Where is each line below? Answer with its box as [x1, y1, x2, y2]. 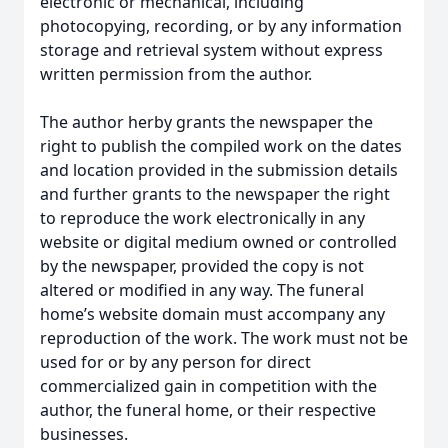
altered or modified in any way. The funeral [40, 279, 364, 301]
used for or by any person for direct [40, 351, 311, 373]
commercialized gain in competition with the [40, 375, 377, 397]
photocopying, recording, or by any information [40, 15, 402, 37]
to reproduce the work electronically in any [40, 207, 365, 229]
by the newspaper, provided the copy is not [40, 255, 364, 277]
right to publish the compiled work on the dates [40, 135, 402, 157]
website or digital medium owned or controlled [40, 231, 397, 253]
